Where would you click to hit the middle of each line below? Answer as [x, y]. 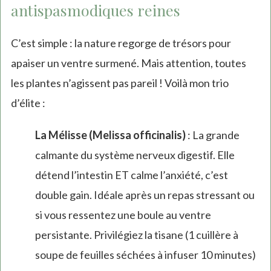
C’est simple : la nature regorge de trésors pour [121, 43]
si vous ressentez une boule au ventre [123, 215]
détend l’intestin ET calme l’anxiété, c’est [131, 175]
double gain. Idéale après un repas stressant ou [145, 195]
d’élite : [28, 103]
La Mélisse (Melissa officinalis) [110, 135]
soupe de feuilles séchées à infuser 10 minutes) [145, 255]
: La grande [212, 135]
